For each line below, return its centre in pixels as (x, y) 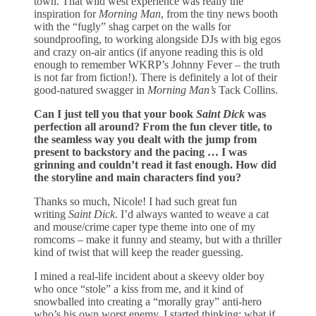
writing (51, 214)
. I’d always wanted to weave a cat (192, 214)
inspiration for (66, 13)
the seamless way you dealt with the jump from (145, 139)
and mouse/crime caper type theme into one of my (145, 226)
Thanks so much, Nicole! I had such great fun (135, 201)
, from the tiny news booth (219, 13)
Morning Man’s (183, 90)
